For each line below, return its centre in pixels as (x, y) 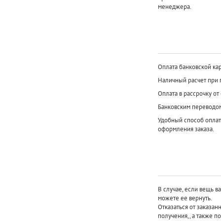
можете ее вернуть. (185, 198)
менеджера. (174, 6)
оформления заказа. (186, 129)
